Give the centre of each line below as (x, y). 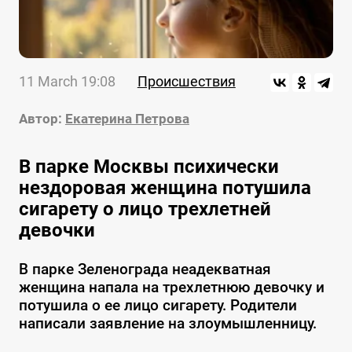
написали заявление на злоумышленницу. (167, 324)
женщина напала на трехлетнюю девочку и (171, 288)
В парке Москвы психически (148, 167)
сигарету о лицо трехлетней (145, 209)
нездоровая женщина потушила (165, 188)
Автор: (40, 119)
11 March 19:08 (67, 82)
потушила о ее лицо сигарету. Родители (158, 306)
